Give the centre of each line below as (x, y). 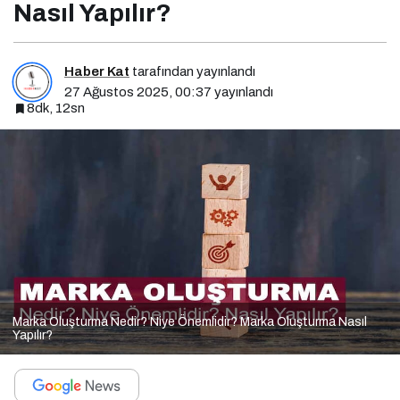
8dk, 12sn (56, 108)
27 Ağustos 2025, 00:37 (138, 92)
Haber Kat (97, 71)
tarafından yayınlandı (192, 71)
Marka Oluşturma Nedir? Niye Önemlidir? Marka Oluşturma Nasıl (190, 322)
